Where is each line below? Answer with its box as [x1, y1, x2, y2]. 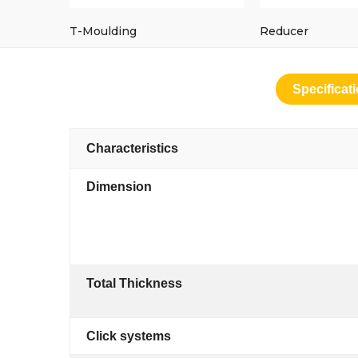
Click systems [86, 329, 171, 343]
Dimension [86, 180, 152, 193]
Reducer [260, 24, 308, 38]
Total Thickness [86, 276, 182, 290]
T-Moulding [70, 24, 137, 38]
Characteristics [86, 141, 178, 155]
